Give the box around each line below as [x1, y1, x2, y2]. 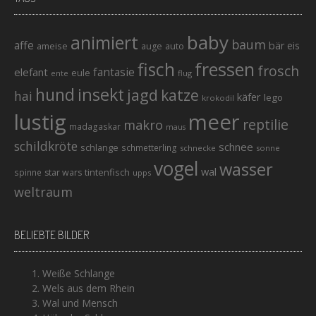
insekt [78, 83, 124, 106]
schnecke [180, 142, 216, 153]
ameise [37, 39, 68, 52]
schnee [219, 139, 253, 154]
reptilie [243, 114, 288, 134]
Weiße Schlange [42, 266, 115, 280]
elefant [14, 64, 48, 79]
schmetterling [121, 141, 177, 154]
